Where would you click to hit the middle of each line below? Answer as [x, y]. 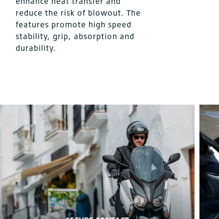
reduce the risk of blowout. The [78, 13]
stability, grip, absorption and [75, 36]
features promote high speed [74, 24]
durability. [36, 48]
